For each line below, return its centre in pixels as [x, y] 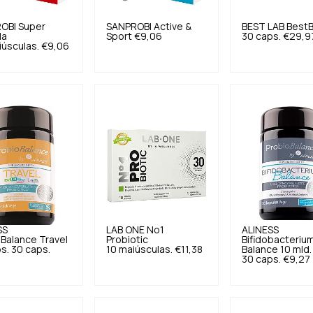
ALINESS [261, 230]
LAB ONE [125, 230]
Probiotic [127, 240]
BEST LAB [263, 27]
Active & [172, 27]
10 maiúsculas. [139, 249]
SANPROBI [129, 27]
